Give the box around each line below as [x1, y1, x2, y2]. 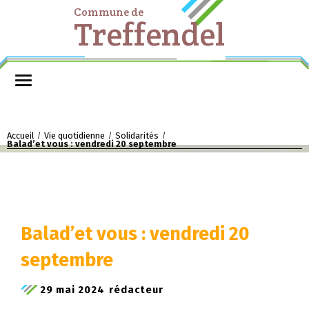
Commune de [73, 5, 143, 19]
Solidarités [115, 130, 159, 141]
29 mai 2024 [40, 283, 105, 297]
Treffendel [73, 14, 225, 54]
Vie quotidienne [44, 130, 105, 141]
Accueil [7, 130, 34, 141]
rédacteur [109, 283, 163, 297]
